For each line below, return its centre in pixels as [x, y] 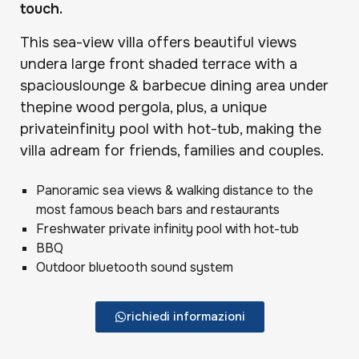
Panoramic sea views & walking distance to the [175, 191]
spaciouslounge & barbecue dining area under [174, 85]
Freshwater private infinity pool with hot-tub [167, 229]
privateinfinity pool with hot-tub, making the [171, 129]
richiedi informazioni [186, 317]
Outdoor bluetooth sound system [135, 268]
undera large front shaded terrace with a [159, 64]
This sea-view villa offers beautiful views [158, 42]
